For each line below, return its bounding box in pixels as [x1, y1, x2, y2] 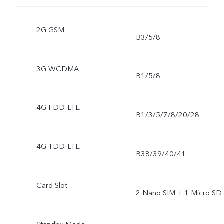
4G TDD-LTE [36, 141, 80, 152]
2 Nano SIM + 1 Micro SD [135, 187, 222, 198]
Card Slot [36, 180, 67, 191]
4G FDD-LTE [36, 102, 80, 113]
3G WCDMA [36, 63, 79, 74]
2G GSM [36, 24, 64, 35]
